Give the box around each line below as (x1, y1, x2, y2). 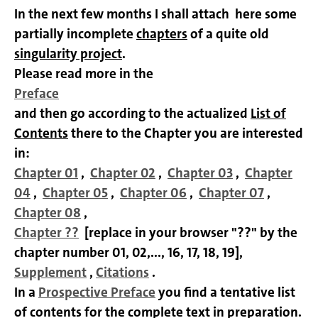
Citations (96, 263, 149, 282)
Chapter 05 (43, 184, 108, 202)
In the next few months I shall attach (14, 5, 232, 23)
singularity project (14, 45, 122, 63)
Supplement (14, 263, 87, 282)
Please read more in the (14, 65, 153, 83)
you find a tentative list (155, 283, 295, 302)
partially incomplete (14, 25, 136, 43)
